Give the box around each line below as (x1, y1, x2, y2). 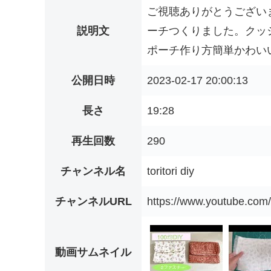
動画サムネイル (55, 246, 131, 259)
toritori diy (147, 165, 194, 178)
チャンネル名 (60, 165, 126, 178)
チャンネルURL (54, 195, 132, 208)
